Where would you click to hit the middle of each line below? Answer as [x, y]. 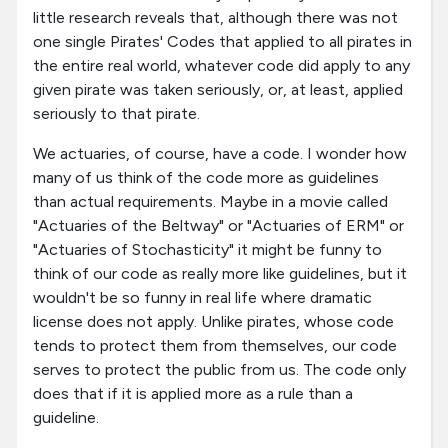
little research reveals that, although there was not [215, 18]
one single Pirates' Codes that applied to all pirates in [222, 42]
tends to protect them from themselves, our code [215, 346]
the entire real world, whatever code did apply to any [221, 66]
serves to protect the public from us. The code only [219, 370]
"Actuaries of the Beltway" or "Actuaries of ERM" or [218, 226]
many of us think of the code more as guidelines [206, 178]
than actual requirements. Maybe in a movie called [210, 202]
